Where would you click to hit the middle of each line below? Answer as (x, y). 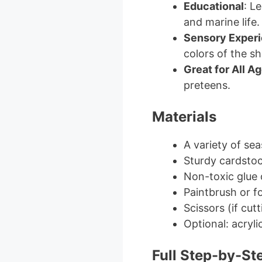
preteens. (207, 85)
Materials (184, 116)
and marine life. (221, 22)
